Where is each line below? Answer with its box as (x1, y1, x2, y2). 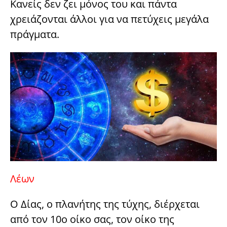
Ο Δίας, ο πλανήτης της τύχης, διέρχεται (10, 197, 200, 211)
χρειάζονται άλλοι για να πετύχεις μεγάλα (10, 12, 209, 26)
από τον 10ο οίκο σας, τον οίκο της (10, 212, 174, 226)
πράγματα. (10, 27, 59, 42)
